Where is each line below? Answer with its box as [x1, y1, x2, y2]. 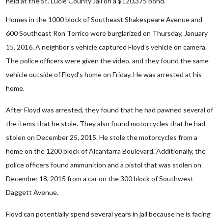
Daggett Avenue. [6, 188, 58, 196]
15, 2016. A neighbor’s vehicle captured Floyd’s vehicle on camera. [6, 43, 207, 51]
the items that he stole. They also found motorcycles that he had [6, 119, 205, 128]
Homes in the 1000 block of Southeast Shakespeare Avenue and [6, 15, 202, 24]
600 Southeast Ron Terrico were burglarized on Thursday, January [6, 29, 208, 37]
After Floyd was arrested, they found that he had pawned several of [6, 106, 213, 114]
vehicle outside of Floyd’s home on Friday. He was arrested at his [6, 70, 202, 79]
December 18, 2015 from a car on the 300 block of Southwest [6, 174, 193, 183]
